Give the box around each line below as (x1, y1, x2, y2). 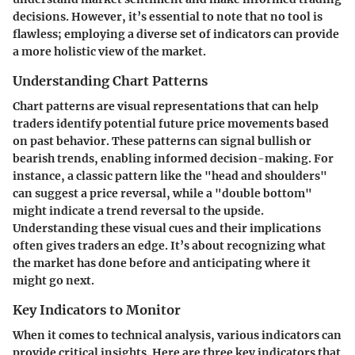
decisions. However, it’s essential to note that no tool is (13, 9, 323, 24)
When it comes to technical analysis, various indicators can (13, 328, 342, 343)
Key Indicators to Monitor (13, 302, 181, 319)
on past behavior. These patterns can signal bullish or (13, 134, 311, 149)
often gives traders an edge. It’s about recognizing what (13, 239, 326, 254)
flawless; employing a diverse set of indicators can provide (13, 26, 339, 41)
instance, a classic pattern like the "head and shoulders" (13, 169, 327, 184)
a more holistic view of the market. (13, 44, 206, 59)
